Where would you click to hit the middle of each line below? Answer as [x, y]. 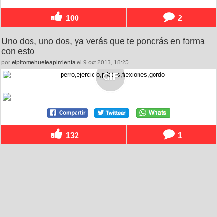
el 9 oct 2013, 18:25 [102, 63]
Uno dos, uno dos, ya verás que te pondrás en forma [103, 41]
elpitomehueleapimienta [44, 63]
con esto [18, 52]
